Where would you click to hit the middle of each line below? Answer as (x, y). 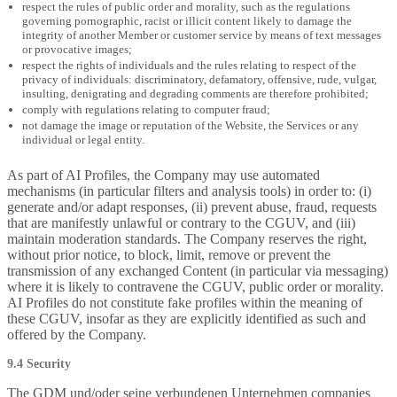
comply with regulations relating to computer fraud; (146, 109)
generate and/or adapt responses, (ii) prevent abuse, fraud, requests (192, 207)
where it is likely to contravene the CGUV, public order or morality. (195, 287)
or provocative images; (77, 49)
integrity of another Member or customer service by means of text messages (202, 35)
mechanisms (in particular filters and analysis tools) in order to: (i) (189, 191)
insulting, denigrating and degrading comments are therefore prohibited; (195, 93)
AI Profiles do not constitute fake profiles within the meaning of (185, 303)
